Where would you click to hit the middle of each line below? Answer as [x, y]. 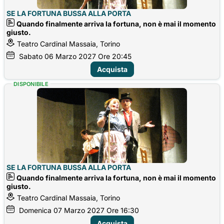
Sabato [31, 56]
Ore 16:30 [123, 210]
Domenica [35, 210]
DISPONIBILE [31, 84]
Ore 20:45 [115, 56]
